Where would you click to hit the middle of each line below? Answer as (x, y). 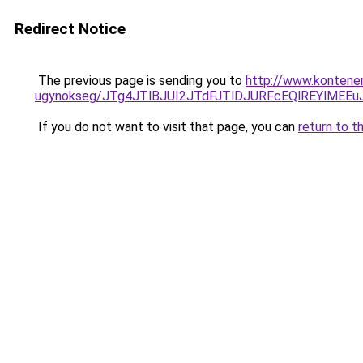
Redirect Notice (70, 29)
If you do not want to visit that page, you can (167, 127)
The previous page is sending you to (140, 81)
